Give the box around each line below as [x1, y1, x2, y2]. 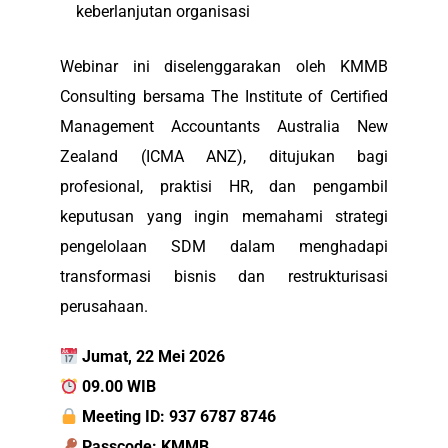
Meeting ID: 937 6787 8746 [78, 406, 277, 426]
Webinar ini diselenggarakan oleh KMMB [60, 56, 388, 76]
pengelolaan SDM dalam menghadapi [60, 236, 388, 256]
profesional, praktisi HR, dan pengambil [60, 176, 388, 196]
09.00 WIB [78, 376, 157, 396]
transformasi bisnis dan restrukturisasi [60, 266, 388, 286]
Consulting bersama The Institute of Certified [60, 86, 388, 106]
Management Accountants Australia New [60, 116, 388, 136]
